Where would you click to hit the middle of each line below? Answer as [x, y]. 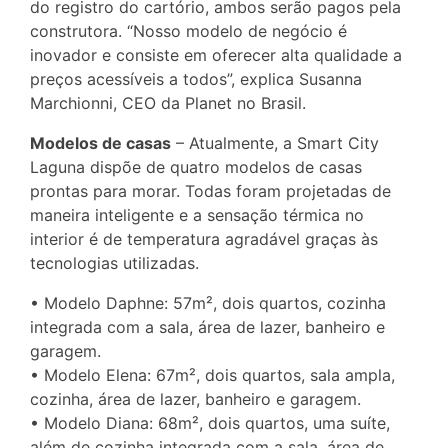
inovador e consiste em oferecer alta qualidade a [216, 55]
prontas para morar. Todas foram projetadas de [210, 191]
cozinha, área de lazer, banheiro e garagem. [195, 399]
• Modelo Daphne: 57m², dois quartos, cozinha [208, 303]
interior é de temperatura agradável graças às [204, 239]
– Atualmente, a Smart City [275, 143]
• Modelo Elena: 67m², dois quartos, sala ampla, [212, 375]
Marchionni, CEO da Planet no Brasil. [168, 103]
